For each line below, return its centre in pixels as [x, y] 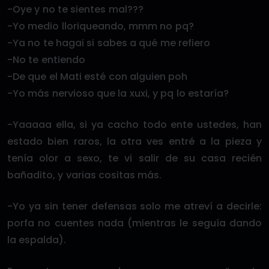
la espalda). [37, 240]
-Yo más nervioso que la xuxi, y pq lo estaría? [118, 93]
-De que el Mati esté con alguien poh [98, 77]
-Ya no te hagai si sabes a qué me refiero [109, 43]
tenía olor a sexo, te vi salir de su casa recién [134, 158]
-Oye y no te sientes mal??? [75, 9]
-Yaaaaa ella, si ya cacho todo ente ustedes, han [134, 125]
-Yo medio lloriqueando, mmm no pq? [101, 26]
